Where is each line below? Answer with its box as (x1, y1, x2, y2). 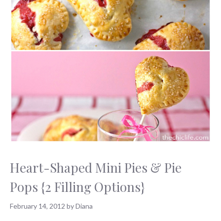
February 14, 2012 (10, 201, 65, 210)
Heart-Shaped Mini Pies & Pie (10, 158, 182, 176)
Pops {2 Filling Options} (10, 178, 145, 195)
